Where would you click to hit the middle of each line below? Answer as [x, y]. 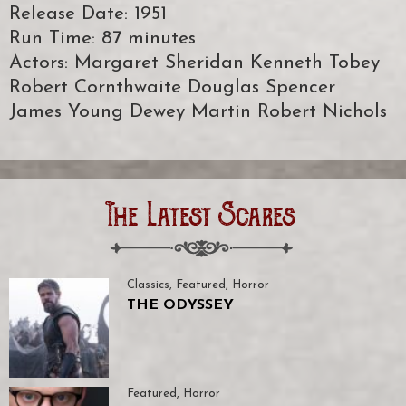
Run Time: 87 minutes [102, 39]
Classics [148, 285]
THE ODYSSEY [180, 306]
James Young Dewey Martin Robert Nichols [198, 112]
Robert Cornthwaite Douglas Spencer [172, 88]
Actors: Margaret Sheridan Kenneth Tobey [194, 63]
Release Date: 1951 [88, 14]
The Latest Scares [201, 218]
